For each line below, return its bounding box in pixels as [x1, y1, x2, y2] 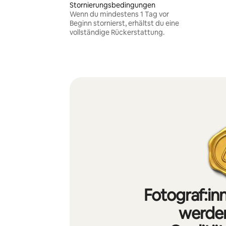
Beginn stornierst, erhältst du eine [69, 19, 179, 28]
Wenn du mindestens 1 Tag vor [69, 10, 169, 19]
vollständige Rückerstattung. [69, 28, 164, 37]
